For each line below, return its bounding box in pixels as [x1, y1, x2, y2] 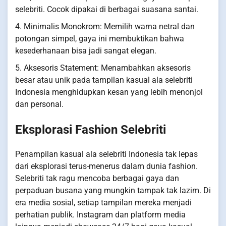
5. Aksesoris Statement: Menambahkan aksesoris [15, 63, 191, 73]
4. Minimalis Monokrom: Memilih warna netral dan [15, 21, 195, 31]
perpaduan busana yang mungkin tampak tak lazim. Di [15, 186, 211, 196]
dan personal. [15, 99, 64, 109]
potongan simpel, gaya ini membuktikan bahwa [15, 33, 184, 43]
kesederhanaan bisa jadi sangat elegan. [15, 45, 156, 55]
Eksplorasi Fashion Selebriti [15, 122, 166, 137]
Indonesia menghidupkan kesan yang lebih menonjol [15, 87, 203, 97]
